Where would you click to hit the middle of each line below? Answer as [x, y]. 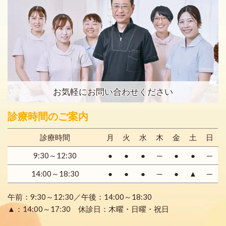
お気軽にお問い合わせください [113, 91]
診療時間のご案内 [48, 116]
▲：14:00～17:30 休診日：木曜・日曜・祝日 [88, 209]
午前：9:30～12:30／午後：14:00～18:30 [80, 196]
